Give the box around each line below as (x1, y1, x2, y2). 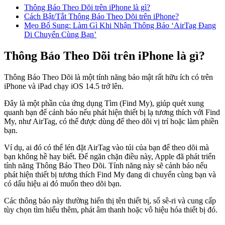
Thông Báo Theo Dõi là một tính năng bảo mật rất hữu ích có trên (4, 72, 213, 81)
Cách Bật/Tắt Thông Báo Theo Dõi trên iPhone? (24, 12, 179, 21)
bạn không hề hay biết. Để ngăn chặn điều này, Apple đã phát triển (4, 152, 215, 161)
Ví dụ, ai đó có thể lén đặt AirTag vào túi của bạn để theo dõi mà (4, 143, 209, 152)
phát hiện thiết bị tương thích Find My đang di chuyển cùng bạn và (4, 170, 216, 179)
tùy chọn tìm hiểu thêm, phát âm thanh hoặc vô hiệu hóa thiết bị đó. (4, 205, 217, 214)
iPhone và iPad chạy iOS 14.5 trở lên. (4, 81, 124, 90)
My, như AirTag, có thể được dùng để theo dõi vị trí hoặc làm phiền (4, 117, 218, 126)
